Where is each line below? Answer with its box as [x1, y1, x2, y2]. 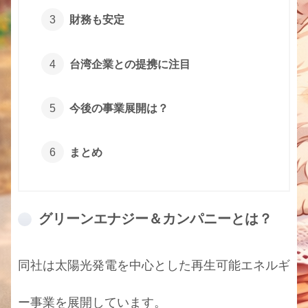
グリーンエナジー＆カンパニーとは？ [38, 210, 272, 226]
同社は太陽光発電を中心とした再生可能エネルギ [18, 258, 290, 272]
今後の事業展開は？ [69, 101, 168, 114]
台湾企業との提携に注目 [69, 57, 190, 70]
